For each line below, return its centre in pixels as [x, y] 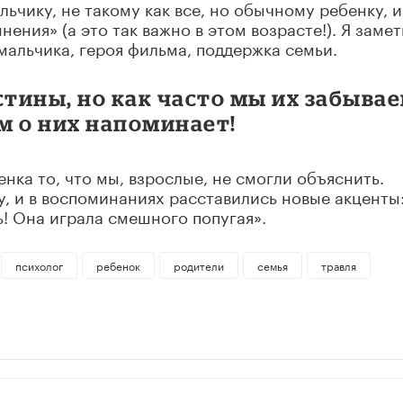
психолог [39, 265]
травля [338, 265]
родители [198, 265]
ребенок [118, 265]
